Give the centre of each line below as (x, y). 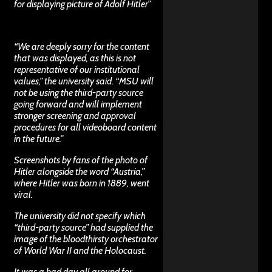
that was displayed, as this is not (75, 58)
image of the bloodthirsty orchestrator (86, 239)
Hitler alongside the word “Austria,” (79, 171)
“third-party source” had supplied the (83, 227)
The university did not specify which (80, 216)
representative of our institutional (77, 69)
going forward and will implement (78, 104)
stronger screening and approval (75, 115)
